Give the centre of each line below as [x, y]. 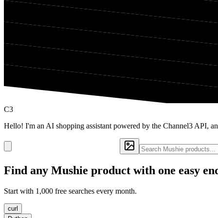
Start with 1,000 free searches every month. [70, 191]
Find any [27, 170]
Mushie [70, 170]
